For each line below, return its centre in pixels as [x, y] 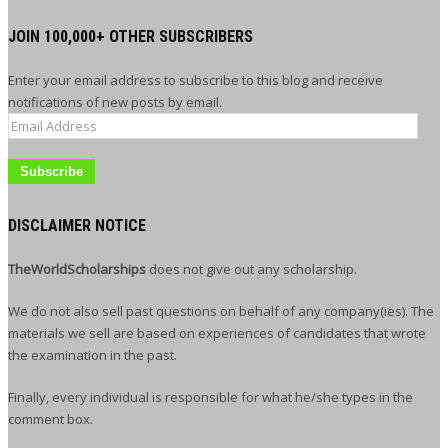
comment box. [50, 418]
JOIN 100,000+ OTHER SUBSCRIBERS [130, 36]
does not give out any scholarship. [251, 268]
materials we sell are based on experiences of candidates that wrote [217, 332]
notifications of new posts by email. [115, 101]
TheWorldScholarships [77, 268]
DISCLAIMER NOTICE [77, 225]
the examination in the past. [92, 354]
